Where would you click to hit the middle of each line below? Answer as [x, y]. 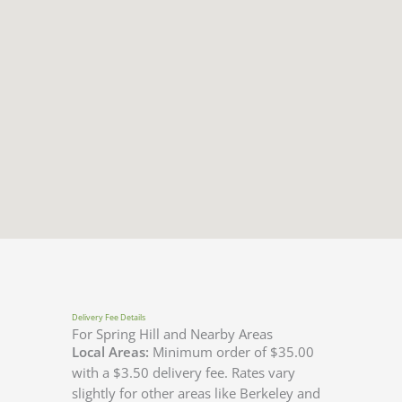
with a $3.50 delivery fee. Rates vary [184, 373]
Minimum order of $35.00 [232, 352]
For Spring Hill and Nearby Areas [172, 334]
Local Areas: [110, 352]
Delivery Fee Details [109, 318]
